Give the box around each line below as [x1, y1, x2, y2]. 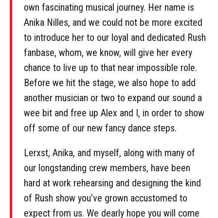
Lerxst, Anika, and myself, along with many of [24, 146, 195, 159]
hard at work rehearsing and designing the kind [24, 177, 201, 189]
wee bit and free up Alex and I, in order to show [24, 107, 204, 119]
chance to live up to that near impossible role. [24, 61, 197, 73]
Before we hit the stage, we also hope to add [24, 76, 196, 89]
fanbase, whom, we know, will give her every [24, 46, 192, 58]
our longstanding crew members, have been [24, 162, 190, 174]
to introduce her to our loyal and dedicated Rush [24, 31, 206, 43]
